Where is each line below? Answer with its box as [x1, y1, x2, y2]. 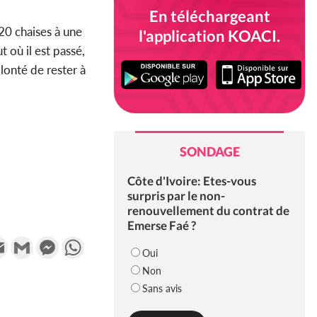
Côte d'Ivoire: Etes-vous [127, 173, 256, 189]
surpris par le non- [127, 188, 225, 204]
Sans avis [142, 282, 182, 295]
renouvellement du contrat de [127, 203, 289, 219]
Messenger [59, 234, 113, 248]
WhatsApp [84, 234, 138, 248]
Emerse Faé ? [127, 218, 196, 234]
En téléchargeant [149, 6, 270, 25]
